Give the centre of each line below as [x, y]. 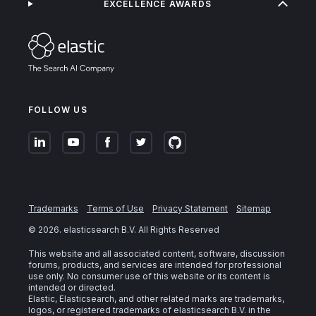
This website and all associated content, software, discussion [157, 253]
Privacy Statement [190, 208]
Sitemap [254, 208]
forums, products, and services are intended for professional [155, 265]
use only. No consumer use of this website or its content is [149, 276]
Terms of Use [115, 208]
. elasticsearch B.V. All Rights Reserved [139, 229]
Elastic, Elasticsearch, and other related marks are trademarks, [156, 298]
